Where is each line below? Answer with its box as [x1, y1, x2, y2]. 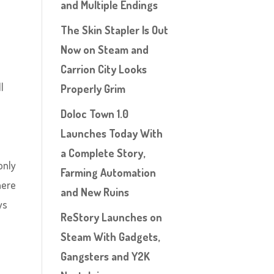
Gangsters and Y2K [60, 250, 150, 263]
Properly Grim [60, 82, 125, 95]
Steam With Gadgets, [60, 230, 160, 243]
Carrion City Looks [60, 62, 147, 76]
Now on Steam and [60, 43, 149, 56]
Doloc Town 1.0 [60, 107, 128, 120]
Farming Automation [60, 166, 156, 179]
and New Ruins [60, 185, 129, 199]
